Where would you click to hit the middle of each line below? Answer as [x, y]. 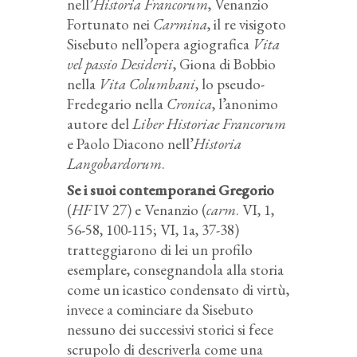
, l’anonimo [245, 104]
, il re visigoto [247, 24]
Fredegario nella [117, 104]
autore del [100, 124]
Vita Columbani [147, 84]
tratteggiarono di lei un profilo [160, 249]
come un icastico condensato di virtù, [178, 289]
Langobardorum [114, 163]
